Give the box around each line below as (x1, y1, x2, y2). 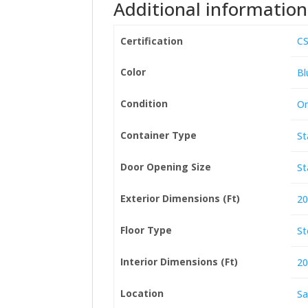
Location (120, 287, 164, 300)
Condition (120, 97, 168, 110)
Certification (120, 34, 183, 47)
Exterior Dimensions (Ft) (120, 192, 240, 205)
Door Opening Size (120, 160, 211, 173)
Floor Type (120, 223, 172, 236)
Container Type (120, 129, 197, 142)
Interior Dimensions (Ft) (120, 255, 238, 268)
